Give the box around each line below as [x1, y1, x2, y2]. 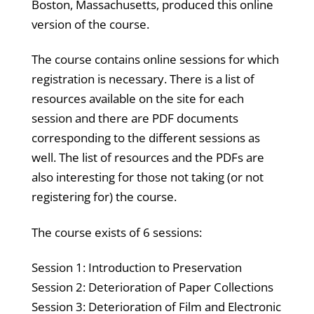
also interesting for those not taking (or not [31, 169, 264, 186]
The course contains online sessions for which [31, 51, 279, 68]
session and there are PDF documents [31, 110, 238, 127]
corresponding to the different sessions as [31, 130, 260, 146]
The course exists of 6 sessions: [31, 224, 202, 240]
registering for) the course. [31, 189, 177, 205]
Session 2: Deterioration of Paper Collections [31, 278, 273, 295]
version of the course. [31, 15, 149, 32]
